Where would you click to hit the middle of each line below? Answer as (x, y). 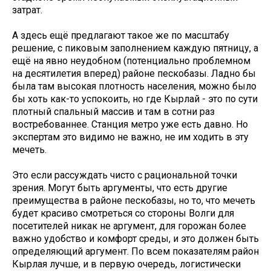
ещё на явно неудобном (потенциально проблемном (131, 61)
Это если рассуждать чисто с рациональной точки (125, 175)
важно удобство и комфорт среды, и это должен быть (135, 239)
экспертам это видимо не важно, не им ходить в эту (130, 137)
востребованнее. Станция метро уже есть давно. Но (130, 125)
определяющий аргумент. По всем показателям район (135, 252)
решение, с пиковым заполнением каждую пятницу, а (135, 48)
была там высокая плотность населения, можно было (134, 87)
